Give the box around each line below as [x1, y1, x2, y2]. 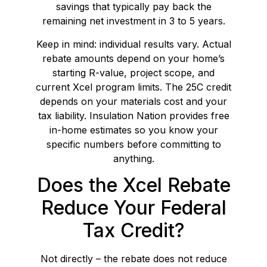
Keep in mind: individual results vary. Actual [36, 38, 231, 50]
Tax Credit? [82, 219, 185, 243]
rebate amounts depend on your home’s [42, 52, 225, 64]
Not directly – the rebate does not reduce [40, 253, 227, 265]
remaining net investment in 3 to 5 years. [42, 15, 225, 27]
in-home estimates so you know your [49, 123, 218, 136]
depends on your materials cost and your [40, 95, 227, 107]
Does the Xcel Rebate [36, 173, 231, 197]
